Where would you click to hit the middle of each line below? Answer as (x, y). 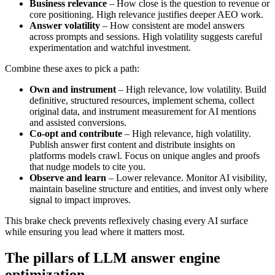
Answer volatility (65, 25)
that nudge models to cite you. (87, 166)
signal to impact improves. (80, 199)
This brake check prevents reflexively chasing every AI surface (126, 220)
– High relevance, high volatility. (187, 133)
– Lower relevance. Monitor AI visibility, (187, 177)
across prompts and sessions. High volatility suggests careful (146, 36)
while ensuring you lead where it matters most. (95, 231)
